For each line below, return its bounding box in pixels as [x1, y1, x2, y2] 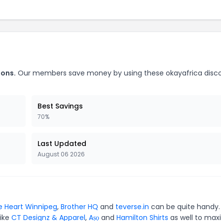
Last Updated [37, 138, 86, 148]
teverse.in [115, 201, 149, 212]
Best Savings [37, 101, 83, 111]
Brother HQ [61, 201, 98, 212]
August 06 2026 [37, 149, 85, 158]
